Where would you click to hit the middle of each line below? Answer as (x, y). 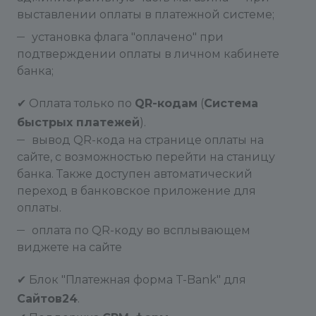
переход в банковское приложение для (136, 191)
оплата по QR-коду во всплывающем (141, 230)
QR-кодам (166, 103)
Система (231, 103)
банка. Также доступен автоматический (135, 174)
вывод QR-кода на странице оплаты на (148, 140)
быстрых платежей (78, 122)
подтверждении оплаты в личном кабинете (148, 54)
